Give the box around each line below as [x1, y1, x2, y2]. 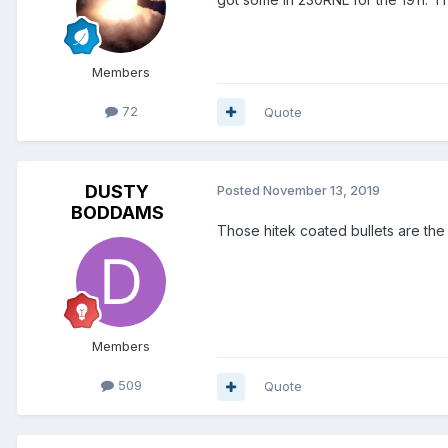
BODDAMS [70, 201, 164, 223]
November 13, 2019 [263, 181, 380, 198]
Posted [217, 181, 263, 198]
